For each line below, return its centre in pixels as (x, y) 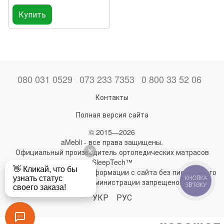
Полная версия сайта (112, 114)
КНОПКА (196, 178)
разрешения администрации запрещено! (112, 182)
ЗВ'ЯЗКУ (196, 185)
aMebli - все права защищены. (112, 142)
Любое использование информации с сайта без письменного (112, 172)
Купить (32, 14)
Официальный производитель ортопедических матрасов (112, 152)
